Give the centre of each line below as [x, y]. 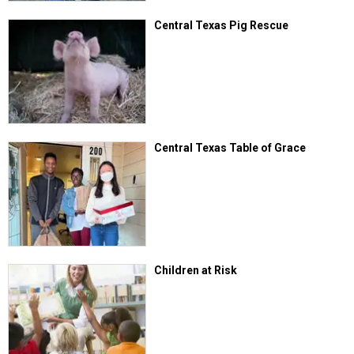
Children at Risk [196, 271]
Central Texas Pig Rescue [222, 25]
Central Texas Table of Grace [230, 148]
